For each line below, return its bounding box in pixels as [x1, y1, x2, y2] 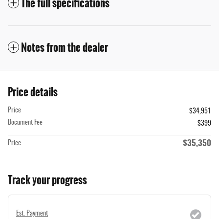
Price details [8, 84, 58, 100]
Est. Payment [16, 210, 48, 217]
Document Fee [8, 119, 43, 126]
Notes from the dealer [21, 39, 108, 56]
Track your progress [8, 172, 87, 188]
